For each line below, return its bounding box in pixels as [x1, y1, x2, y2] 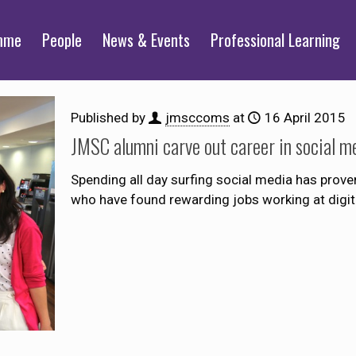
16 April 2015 [264, 110, 346, 126]
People [42, 28, 82, 52]
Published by [70, 110, 149, 126]
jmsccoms [164, 110, 230, 126]
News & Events [103, 28, 190, 52]
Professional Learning [211, 28, 340, 52]
